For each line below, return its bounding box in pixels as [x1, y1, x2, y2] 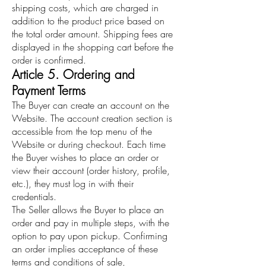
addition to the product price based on [12, 14, 164, 28]
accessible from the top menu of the [12, 125, 152, 138]
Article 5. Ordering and [12, 66, 135, 83]
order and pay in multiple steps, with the [12, 216, 169, 230]
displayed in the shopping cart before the [12, 40, 173, 54]
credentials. [12, 190, 56, 204]
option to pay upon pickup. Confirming [12, 229, 167, 243]
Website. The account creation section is [12, 112, 172, 125]
